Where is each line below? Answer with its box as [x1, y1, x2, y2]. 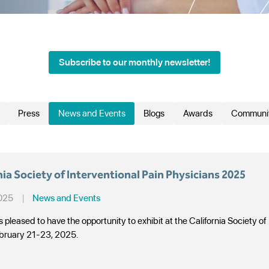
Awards [183, 107, 213, 119]
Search [235, 141, 264, 153]
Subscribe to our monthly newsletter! [58, 56, 211, 68]
